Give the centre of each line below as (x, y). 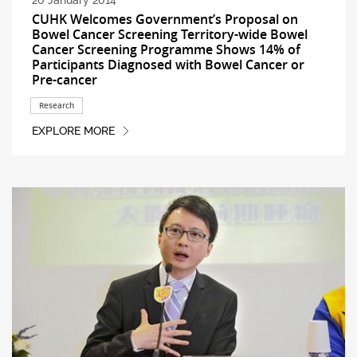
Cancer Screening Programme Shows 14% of (166, 49)
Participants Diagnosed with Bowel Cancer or (168, 64)
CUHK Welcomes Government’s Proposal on (165, 19)
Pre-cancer (64, 79)
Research (56, 105)
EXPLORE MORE (73, 131)
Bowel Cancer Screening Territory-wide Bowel (169, 34)
